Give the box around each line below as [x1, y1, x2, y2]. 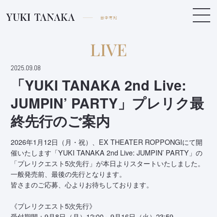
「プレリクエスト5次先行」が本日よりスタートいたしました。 [11, 158, 205, 169]
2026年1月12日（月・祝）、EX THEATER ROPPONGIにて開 [11, 137, 203, 147]
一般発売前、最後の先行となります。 [11, 169, 126, 179]
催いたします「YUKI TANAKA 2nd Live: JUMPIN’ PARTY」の [11, 148, 203, 158]
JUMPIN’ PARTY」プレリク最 [11, 93, 204, 113]
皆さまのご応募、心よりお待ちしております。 [11, 180, 154, 190]
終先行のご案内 [11, 111, 110, 131]
